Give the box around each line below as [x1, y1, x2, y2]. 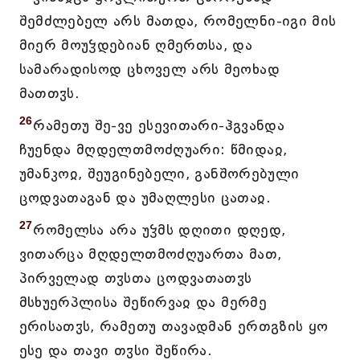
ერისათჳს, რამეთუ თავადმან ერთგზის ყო [18, 317, 329, 335]
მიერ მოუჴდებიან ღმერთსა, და [18, 36, 253, 54]
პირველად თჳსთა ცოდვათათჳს [18, 269, 252, 287]
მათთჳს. [18, 84, 80, 102]
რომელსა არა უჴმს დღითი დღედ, [33, 221, 286, 239]
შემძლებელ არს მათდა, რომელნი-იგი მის [18, 12, 337, 30]
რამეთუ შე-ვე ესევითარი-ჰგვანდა [33, 117, 285, 134]
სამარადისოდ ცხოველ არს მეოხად [18, 60, 280, 78]
